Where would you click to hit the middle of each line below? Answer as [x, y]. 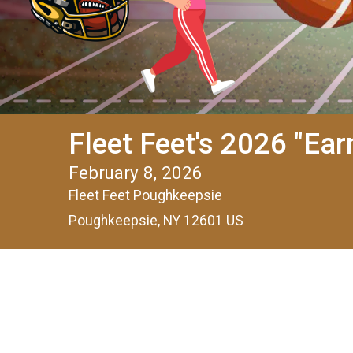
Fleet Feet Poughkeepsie [145, 195]
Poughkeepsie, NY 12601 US [156, 221]
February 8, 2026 [136, 173]
